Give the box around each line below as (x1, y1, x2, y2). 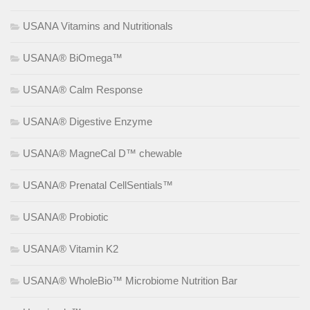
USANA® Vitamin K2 (23, 243, 118, 255)
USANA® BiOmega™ (23, 52, 122, 64)
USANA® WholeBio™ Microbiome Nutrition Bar (23, 275, 237, 287)
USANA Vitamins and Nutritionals (23, 20, 173, 33)
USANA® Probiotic (23, 211, 109, 224)
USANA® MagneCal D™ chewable (23, 147, 182, 160)
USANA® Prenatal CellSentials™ (23, 179, 173, 192)
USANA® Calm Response (23, 84, 143, 96)
